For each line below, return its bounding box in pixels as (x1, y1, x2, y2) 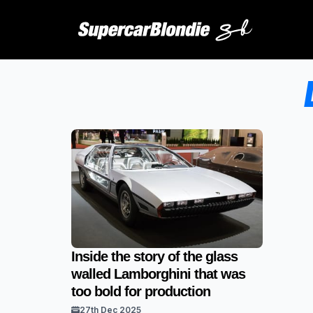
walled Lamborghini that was (71, 266, 245, 282)
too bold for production (71, 284, 210, 299)
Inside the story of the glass (71, 249, 238, 264)
